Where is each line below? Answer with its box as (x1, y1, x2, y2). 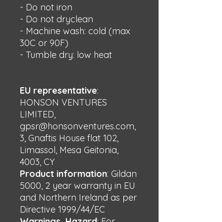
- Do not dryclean (20, 13, 93, 25)
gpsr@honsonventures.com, (20, 120, 136, 132)
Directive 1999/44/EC (20, 204, 105, 215)
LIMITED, (20, 109, 55, 120)
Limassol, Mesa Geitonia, (20, 144, 118, 156)
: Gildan (107, 168, 137, 179)
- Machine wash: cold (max (20, 25, 130, 37)
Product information (20, 168, 107, 179)
